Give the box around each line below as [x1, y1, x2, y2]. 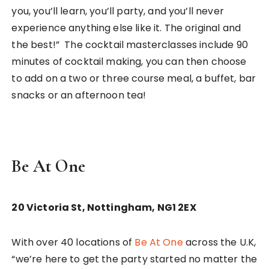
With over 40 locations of [11, 235, 135, 249]
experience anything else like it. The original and [11, 20, 241, 35]
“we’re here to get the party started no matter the [11, 252, 257, 266]
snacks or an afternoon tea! [11, 88, 147, 102]
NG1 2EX [157, 200, 196, 214]
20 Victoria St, [11, 200, 87, 214]
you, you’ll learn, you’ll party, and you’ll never [11, 4, 224, 18]
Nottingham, [86, 200, 157, 214]
